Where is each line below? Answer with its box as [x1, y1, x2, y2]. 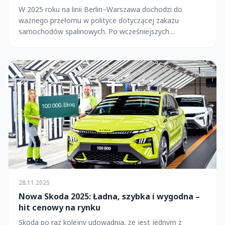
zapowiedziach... [19, 37, 71, 47]
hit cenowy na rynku [19, 202, 100, 213]
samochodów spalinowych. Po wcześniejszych [19, 26, 169, 36]
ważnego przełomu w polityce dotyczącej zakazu [19, 15, 179, 25]
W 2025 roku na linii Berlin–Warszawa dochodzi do [19, 4, 182, 14]
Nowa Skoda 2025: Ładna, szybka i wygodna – [19, 191, 200, 202]
